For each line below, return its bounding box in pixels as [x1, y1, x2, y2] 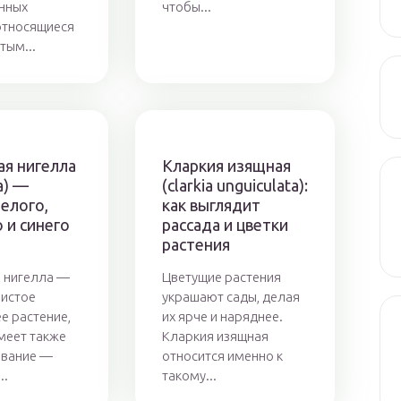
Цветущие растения [161, 269, 281, 285]
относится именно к [161, 348, 283, 363]
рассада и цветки [161, 216, 288, 234]
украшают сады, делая [161, 289, 300, 304]
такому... [161, 368, 217, 383]
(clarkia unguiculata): [161, 176, 308, 194]
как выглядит [161, 196, 260, 214]
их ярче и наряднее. [161, 309, 283, 324]
